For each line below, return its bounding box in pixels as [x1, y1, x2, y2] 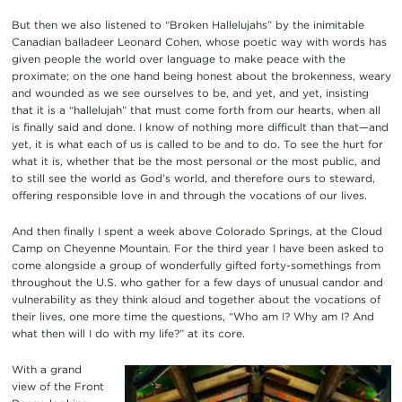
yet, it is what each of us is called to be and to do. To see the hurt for [11, 136, 383, 151]
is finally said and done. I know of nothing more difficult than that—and [11, 119, 389, 134]
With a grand [11, 362, 82, 376]
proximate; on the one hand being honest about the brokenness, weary [11, 68, 391, 83]
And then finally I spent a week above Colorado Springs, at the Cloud [11, 223, 382, 238]
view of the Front [11, 379, 104, 393]
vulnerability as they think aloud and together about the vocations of [11, 292, 380, 306]
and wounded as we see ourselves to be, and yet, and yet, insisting [11, 85, 369, 100]
